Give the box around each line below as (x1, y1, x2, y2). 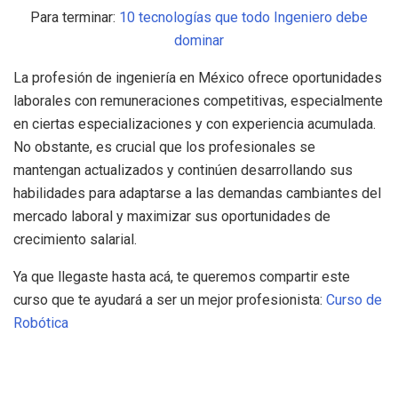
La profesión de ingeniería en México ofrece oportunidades (13, 69, 382, 87)
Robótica (13, 314, 68, 332)
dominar (174, 32, 224, 50)
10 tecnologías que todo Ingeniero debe (119, 9, 368, 27)
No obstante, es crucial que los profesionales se (13, 139, 315, 156)
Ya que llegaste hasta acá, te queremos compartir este (13, 268, 350, 286)
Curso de (326, 291, 382, 309)
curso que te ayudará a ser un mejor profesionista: (13, 291, 326, 309)
